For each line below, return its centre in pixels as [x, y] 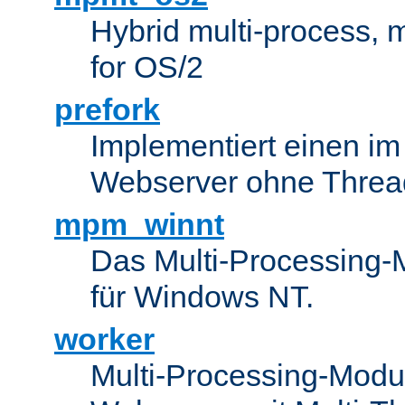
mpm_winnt [139, 224]
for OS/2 [147, 66]
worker [104, 339]
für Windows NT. [202, 296]
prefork [107, 109]
